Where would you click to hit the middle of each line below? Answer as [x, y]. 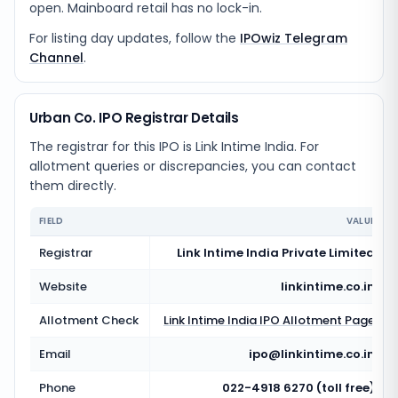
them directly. [73, 186]
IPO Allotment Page [316, 320]
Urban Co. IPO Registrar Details [134, 118]
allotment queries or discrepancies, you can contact [193, 166]
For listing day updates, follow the [133, 38]
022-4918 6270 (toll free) [298, 388]
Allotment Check [89, 320]
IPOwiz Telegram [294, 38]
